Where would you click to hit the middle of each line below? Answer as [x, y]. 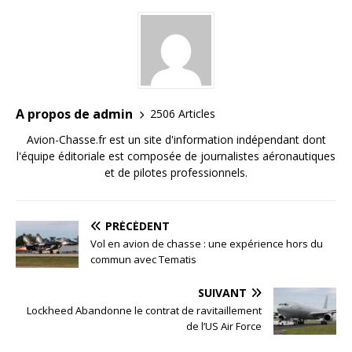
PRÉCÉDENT [137, 225]
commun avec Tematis [143, 259]
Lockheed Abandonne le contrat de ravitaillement [144, 310]
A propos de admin [74, 114]
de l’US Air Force [224, 326]
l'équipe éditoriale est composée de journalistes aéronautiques [176, 156]
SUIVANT [222, 292]
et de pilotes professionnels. [176, 172]
